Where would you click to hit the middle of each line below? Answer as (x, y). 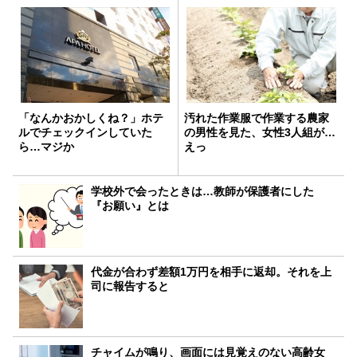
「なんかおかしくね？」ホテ (91, 118)
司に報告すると (130, 286)
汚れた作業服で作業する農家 (257, 118)
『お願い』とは (130, 205)
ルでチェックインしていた (85, 132)
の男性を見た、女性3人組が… (260, 132)
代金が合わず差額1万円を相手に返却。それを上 (212, 271)
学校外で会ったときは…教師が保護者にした (203, 191)
